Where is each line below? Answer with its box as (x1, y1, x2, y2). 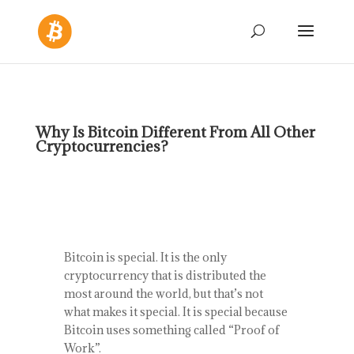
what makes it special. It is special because (63, 304, 288, 319)
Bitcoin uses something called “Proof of (63, 322, 280, 337)
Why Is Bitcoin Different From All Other (35, 122, 315, 141)
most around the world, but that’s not (63, 286, 263, 301)
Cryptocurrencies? (35, 137, 168, 156)
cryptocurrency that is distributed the (63, 268, 266, 283)
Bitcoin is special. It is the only (63, 250, 227, 265)
